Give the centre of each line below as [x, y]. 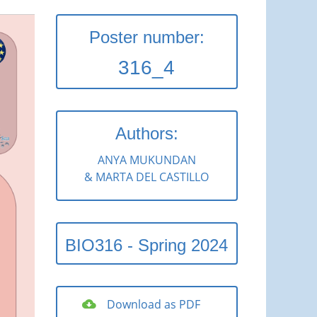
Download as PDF [154, 304]
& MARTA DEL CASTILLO [147, 177]
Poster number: [146, 37]
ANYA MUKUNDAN [146, 160]
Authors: [146, 133]
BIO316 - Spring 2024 [147, 245]
